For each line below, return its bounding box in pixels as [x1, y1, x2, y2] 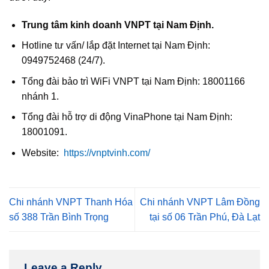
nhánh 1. [21, 91, 59, 101]
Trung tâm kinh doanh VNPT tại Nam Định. [21, 19, 214, 30]
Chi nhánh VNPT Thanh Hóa [9, 196, 133, 207]
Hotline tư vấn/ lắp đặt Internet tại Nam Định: [21, 40, 210, 51]
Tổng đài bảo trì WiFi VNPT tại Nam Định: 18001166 [21, 76, 245, 86]
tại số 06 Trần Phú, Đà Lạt [150, 211, 260, 222]
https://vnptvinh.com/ [63, 147, 150, 158]
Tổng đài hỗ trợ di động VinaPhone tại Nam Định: [21, 112, 232, 122]
